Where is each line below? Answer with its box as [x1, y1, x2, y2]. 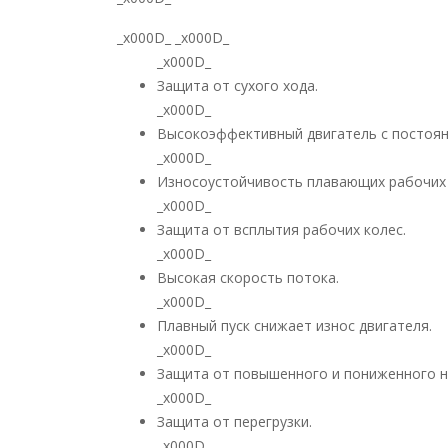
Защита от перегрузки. [157, 412, 312, 431]
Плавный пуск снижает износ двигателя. [157, 316, 432, 335]
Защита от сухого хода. [157, 76, 318, 95]
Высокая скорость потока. [157, 268, 339, 287]
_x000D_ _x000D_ [117, 28, 229, 47]
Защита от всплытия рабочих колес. [157, 220, 406, 239]
